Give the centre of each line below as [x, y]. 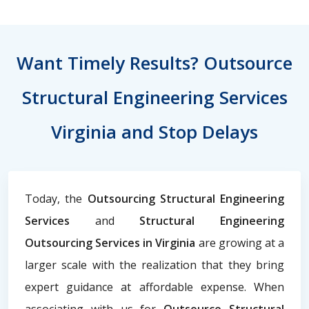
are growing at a [241, 242]
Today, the [56, 198]
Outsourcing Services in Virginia [112, 242]
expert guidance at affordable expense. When [154, 287]
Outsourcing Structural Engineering [186, 198]
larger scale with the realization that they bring [154, 265]
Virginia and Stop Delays [154, 131]
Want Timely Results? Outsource [154, 62]
